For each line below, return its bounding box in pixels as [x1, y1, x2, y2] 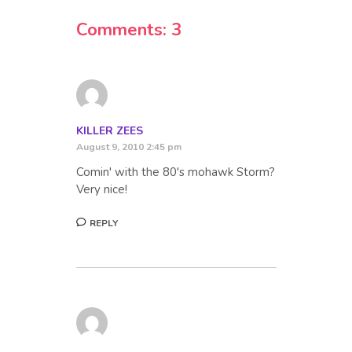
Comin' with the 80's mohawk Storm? [75, 164, 275, 181]
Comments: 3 [75, 17, 181, 42]
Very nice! [75, 181, 127, 198]
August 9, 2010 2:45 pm [75, 141, 181, 154]
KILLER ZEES [75, 123, 143, 139]
